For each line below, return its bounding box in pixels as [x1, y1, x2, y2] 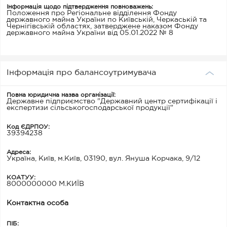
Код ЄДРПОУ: [7, 124, 50, 130]
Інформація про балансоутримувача [7, 68, 156, 77]
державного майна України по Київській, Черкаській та [7, 16, 207, 23]
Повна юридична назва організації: [7, 92, 116, 98]
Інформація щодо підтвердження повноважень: [7, 4, 153, 10]
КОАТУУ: [7, 174, 35, 180]
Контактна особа [7, 200, 68, 206]
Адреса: [7, 149, 31, 155]
